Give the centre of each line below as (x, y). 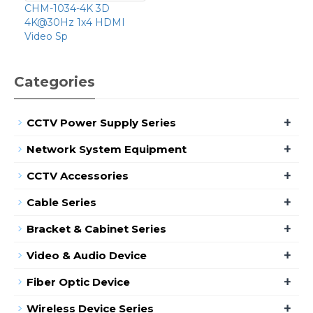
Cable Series (61, 202)
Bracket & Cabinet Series (96, 228)
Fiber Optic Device (78, 282)
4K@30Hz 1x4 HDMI (75, 22)
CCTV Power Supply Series (101, 122)
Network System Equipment (107, 149)
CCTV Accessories (78, 175)
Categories (54, 81)
